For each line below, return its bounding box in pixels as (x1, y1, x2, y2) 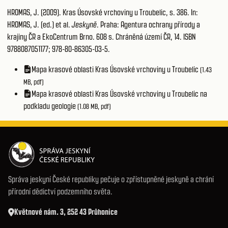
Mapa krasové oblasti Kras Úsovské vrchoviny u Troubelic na (32, 89, 207, 99)
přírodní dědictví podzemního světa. (8, 187, 112, 196)
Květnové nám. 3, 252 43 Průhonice (14, 207, 118, 217)
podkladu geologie (23, 101, 77, 111)
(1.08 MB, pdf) (77, 102, 111, 111)
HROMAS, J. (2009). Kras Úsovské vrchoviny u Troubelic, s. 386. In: (7, 8, 198, 17)
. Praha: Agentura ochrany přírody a (97, 20, 200, 30)
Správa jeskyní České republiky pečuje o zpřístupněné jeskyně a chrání (8, 175, 214, 184)
